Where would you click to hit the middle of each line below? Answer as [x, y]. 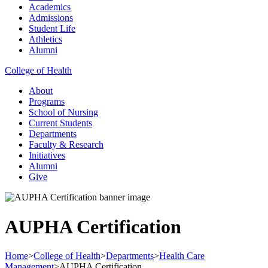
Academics [50, 7]
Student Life [52, 29]
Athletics [45, 39]
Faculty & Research [66, 145]
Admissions [51, 18]
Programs [47, 102]
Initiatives [47, 156]
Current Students [60, 123]
